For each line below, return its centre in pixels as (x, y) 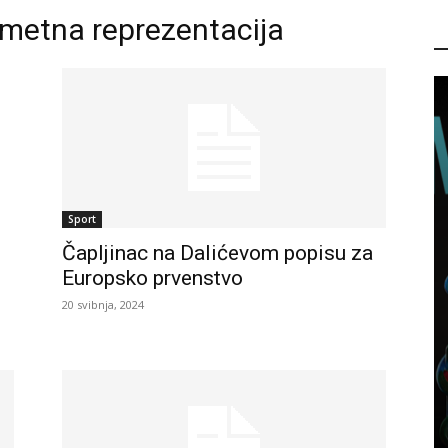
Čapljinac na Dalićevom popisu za (217, 253)
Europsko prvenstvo (152, 278)
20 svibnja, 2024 (103, 304)
